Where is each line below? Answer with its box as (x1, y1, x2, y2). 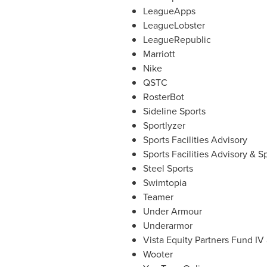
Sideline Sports (142, 104, 206, 117)
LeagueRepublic (142, 33, 211, 46)
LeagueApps (142, 4, 195, 17)
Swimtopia (142, 176, 187, 189)
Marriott (142, 47, 175, 60)
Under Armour (142, 204, 202, 218)
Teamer (142, 190, 173, 203)
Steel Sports (142, 162, 193, 175)
